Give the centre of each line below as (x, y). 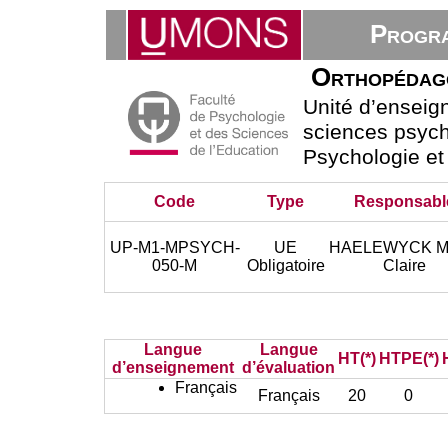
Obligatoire (285, 265)
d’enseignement (172, 367)
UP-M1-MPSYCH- (174, 247)
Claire (405, 265)
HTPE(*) (408, 358)
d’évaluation (289, 367)
